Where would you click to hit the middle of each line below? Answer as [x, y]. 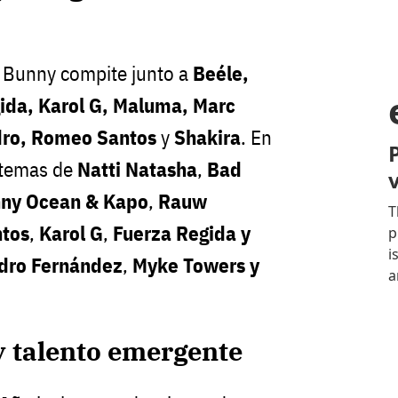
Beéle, [221, 73]
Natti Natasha [137, 169]
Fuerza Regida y [182, 233]
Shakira [207, 137]
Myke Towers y [196, 265]
